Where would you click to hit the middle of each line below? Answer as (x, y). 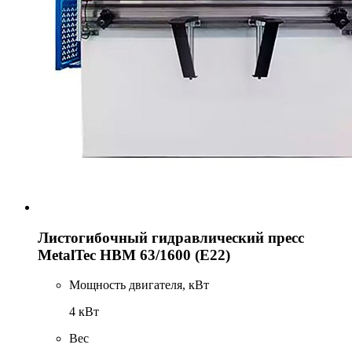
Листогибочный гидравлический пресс (171, 237)
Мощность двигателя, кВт (139, 285)
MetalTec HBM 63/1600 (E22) (134, 255)
